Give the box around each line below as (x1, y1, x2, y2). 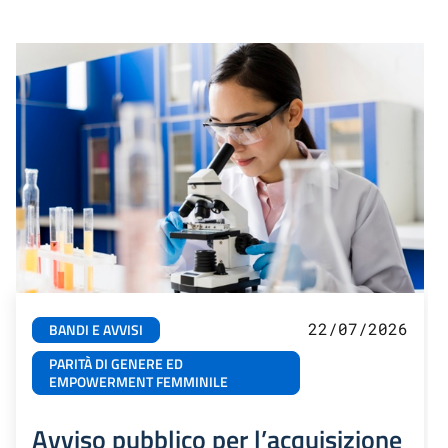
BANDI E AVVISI (49, 319, 143, 342)
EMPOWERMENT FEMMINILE (49, 371, 228, 394)
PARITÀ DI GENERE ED (49, 353, 183, 376)
